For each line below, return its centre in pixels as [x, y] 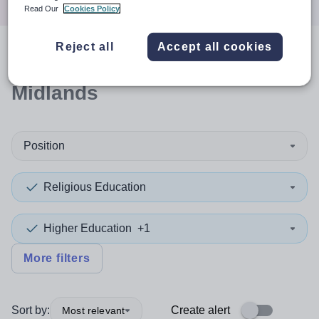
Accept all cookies [215, 47]
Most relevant [94, 310]
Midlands [55, 93]
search [61, 63]
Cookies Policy [92, 9]
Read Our [43, 9]
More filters [57, 258]
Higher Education [88, 228]
